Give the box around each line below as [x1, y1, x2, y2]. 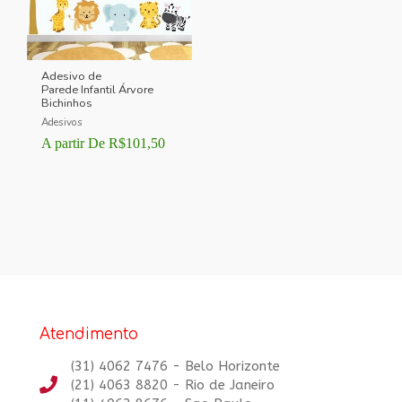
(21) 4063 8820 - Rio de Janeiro [71, 376, 275, 393]
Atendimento [39, 325, 138, 343]
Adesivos [41, 114, 83, 129]
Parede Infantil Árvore [41, 81, 154, 98]
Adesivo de [41, 67, 102, 84]
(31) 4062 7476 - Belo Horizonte [71, 357, 280, 374]
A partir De [41, 135, 106, 151]
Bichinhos [41, 94, 96, 111]
